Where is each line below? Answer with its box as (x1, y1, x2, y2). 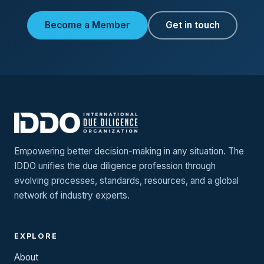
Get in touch (165, 19, 220, 31)
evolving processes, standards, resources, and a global (14, 174, 239, 186)
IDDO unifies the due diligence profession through (14, 160, 216, 171)
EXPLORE (14, 232, 58, 241)
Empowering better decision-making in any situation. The (14, 145, 244, 157)
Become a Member (44, 19, 130, 31)
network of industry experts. (14, 189, 130, 201)
